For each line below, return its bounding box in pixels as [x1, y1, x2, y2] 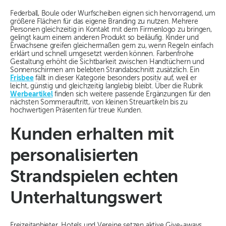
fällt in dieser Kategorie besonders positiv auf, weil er [33, 75, 197, 82]
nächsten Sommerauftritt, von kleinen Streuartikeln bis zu [10, 99, 188, 106]
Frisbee [10, 75, 34, 82]
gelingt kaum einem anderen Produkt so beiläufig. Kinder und [10, 34, 199, 42]
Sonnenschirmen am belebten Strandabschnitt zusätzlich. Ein [10, 67, 199, 74]
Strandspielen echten [10, 168, 178, 187]
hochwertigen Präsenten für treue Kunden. [10, 107, 142, 115]
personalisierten [10, 147, 138, 165]
